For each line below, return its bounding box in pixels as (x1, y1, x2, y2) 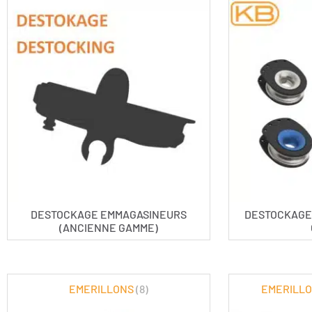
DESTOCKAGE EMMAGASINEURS (30, 208, 187, 221)
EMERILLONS (68, 282, 136, 296)
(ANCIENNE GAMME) (58, 221, 158, 235)
